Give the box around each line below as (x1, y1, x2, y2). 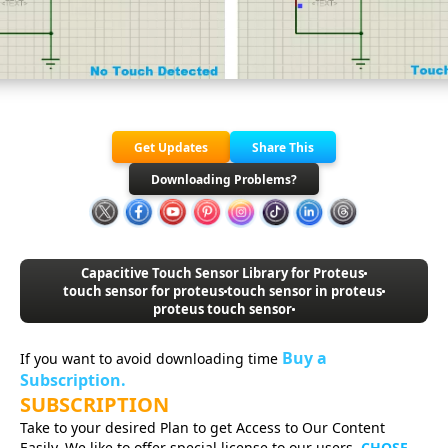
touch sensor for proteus (63, 282, 224, 301)
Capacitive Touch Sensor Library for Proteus (81, 264, 364, 283)
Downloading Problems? (151, 170, 297, 188)
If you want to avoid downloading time (20, 349, 282, 369)
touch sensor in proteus (227, 282, 382, 301)
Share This (252, 138, 314, 156)
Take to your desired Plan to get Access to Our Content (20, 418, 385, 438)
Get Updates (134, 138, 208, 156)
